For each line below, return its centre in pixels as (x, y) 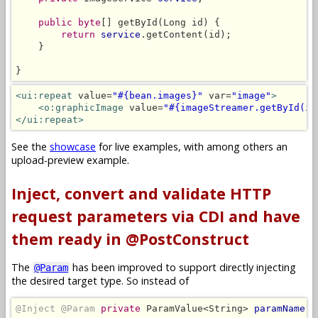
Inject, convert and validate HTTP (141, 193)
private (121, 308)
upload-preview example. (70, 160)
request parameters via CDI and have (156, 216)
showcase (73, 147)
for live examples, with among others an (192, 147)
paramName (280, 308)
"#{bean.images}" (158, 95)
